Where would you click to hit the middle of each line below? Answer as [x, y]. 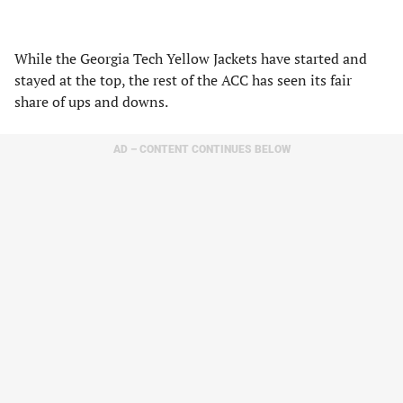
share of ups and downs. [93, 102]
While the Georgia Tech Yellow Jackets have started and [191, 58]
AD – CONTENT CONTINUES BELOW [201, 149]
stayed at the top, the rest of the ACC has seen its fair [183, 80]
